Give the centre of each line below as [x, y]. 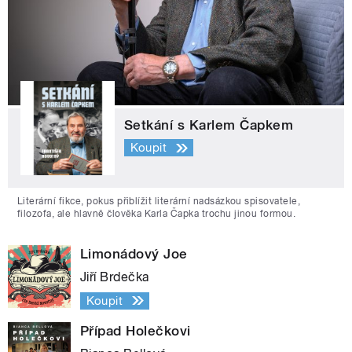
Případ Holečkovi [136, 330]
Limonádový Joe [134, 253]
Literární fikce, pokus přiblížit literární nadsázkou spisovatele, [159, 201]
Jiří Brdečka [115, 277]
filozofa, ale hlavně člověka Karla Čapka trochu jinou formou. [157, 213]
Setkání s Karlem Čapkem [209, 125]
